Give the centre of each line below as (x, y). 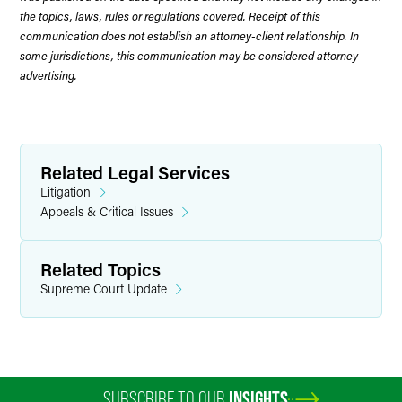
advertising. (48, 75)
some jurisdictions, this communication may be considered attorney (189, 55)
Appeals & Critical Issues (107, 211)
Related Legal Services (135, 172)
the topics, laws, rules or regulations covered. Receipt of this (170, 16)
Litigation (66, 192)
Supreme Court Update (104, 288)
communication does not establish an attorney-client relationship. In (189, 35)
